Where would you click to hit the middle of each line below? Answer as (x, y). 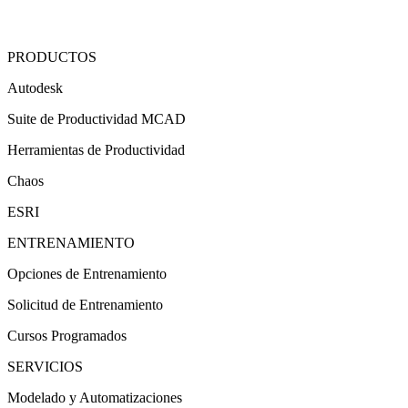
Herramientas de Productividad (96, 150)
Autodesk (35, 88)
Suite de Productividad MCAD (97, 119)
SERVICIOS (45, 367)
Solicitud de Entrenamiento (85, 305)
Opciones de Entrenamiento (87, 274)
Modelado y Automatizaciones (95, 398)
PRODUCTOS (52, 57)
